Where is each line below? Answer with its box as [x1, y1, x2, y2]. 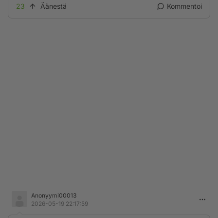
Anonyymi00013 [31, 192, 76, 199]
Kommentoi [167, 2, 202, 10]
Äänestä [40, 2, 67, 10]
